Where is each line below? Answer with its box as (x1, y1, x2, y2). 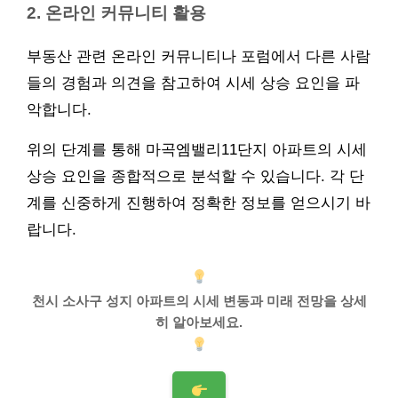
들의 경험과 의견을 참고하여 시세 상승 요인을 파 (27, 75, 360, 92)
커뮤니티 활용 (96, 4, 206, 22)
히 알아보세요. (155, 314, 243, 330)
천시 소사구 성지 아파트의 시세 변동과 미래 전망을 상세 (31, 292, 367, 308)
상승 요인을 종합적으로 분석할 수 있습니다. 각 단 (27, 168, 364, 185)
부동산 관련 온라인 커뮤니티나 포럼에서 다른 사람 (27, 48, 370, 65)
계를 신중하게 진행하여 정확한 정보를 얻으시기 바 (27, 195, 370, 211)
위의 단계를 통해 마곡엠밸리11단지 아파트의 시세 (27, 141, 367, 158)
